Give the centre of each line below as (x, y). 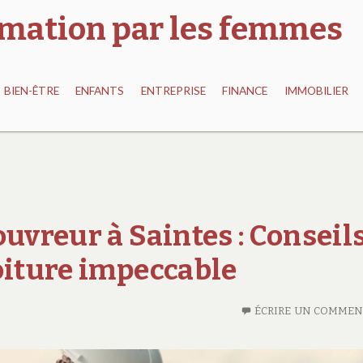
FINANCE (245, 91)
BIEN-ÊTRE (32, 91)
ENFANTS (100, 91)
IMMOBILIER (316, 91)
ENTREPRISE (173, 91)
